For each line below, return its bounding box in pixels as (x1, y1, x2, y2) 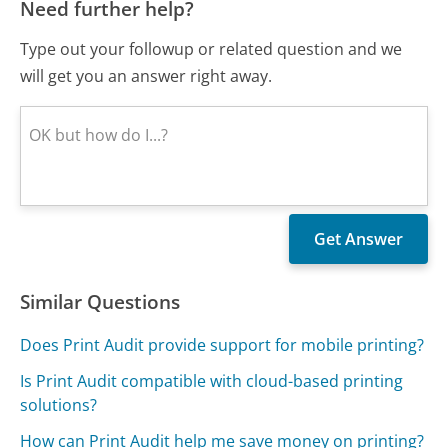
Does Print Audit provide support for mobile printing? (20, 333, 425, 356)
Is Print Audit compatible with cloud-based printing (20, 369, 404, 392)
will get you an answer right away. (20, 65, 273, 88)
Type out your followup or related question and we (20, 38, 403, 61)
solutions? (20, 393, 98, 416)
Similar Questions (20, 288, 181, 316)
